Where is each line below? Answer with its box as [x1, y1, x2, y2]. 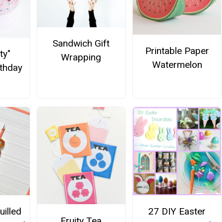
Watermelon [152, 59, 202, 71]
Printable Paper [145, 45, 209, 57]
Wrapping [61, 51, 102, 63]
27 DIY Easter [148, 206, 206, 218]
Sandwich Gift [53, 37, 110, 49]
